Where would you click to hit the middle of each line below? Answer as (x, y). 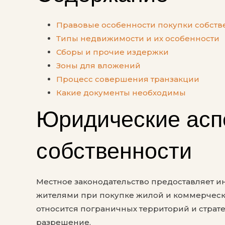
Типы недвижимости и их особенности (138, 39)
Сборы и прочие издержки (113, 52)
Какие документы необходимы (121, 93)
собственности (114, 151)
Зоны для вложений (98, 66)
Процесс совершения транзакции (128, 79)
